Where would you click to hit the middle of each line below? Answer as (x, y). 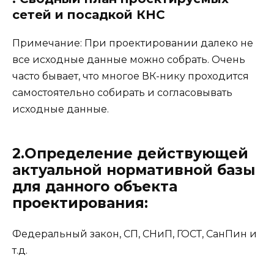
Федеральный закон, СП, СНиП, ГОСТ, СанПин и (135, 234)
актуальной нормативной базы (134, 170)
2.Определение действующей (130, 153)
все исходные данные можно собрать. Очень (129, 59)
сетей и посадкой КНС (89, 14)
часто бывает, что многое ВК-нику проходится (131, 76)
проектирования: (80, 203)
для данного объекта (95, 186)
